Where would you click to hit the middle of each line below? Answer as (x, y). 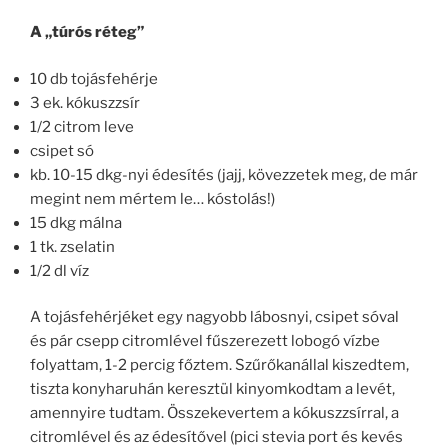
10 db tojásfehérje (94, 78)
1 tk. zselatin (72, 246)
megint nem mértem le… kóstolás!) (152, 198)
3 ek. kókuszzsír (85, 102)
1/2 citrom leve (82, 126)
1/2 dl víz (59, 270)
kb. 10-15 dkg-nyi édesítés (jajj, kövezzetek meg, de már (224, 174)
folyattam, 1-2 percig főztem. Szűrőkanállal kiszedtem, (219, 365)
